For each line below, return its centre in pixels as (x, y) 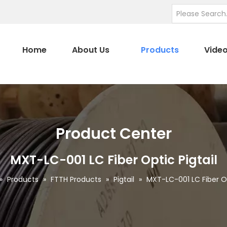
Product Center (113, 134)
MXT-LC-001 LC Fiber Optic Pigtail (113, 160)
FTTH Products (76, 179)
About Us (91, 50)
